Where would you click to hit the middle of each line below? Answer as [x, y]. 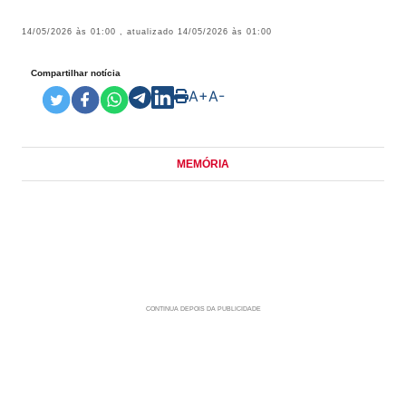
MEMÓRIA [203, 164]
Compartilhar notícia [76, 72]
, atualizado [149, 32]
